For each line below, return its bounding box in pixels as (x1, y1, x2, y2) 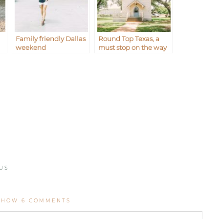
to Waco (98, 52, 125, 61)
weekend (16, 44, 46, 52)
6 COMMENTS (22, 197, 71, 204)
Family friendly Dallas (16, 35, 86, 43)
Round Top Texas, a (98, 35, 160, 43)
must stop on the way (98, 44, 167, 52)
